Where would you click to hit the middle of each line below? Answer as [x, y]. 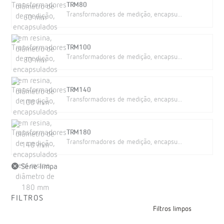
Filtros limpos [172, 209]
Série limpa [38, 167]
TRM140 [78, 90]
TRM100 [78, 47]
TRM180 [78, 132]
